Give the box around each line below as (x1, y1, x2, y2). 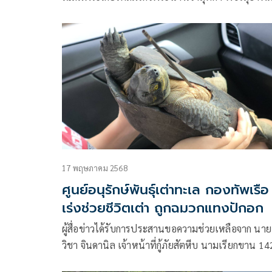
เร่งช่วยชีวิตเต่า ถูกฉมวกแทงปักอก (62, 197, 263, 218)
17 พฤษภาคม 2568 (62, 162, 127, 173)
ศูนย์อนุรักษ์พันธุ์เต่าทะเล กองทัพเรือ (62, 179, 269, 200)
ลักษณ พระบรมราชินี (62, 6, 148, 19)
